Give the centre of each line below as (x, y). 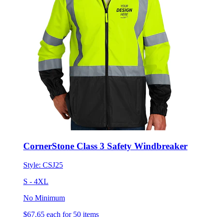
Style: (33, 148)
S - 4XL (36, 165)
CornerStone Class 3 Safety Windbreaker (105, 130)
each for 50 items (73, 198)
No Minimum (44, 181)
